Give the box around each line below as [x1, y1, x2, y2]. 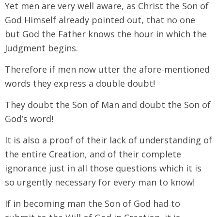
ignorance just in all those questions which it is [5, 162, 201, 174]
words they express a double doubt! [5, 77, 155, 89]
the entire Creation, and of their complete [5, 148, 181, 160]
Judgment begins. [5, 42, 78, 54]
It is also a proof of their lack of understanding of [5, 134, 212, 146]
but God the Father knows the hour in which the [5, 28, 207, 40]
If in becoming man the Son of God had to [5, 197, 180, 209]
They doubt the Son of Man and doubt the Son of [5, 98, 211, 110]
